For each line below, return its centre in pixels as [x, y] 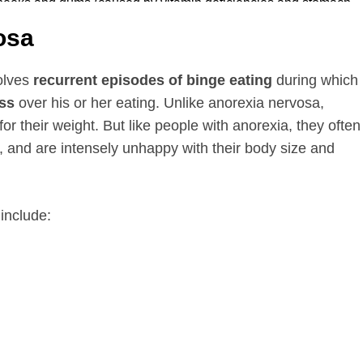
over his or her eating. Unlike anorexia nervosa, [169, 102]
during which [315, 80]
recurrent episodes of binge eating [153, 80]
